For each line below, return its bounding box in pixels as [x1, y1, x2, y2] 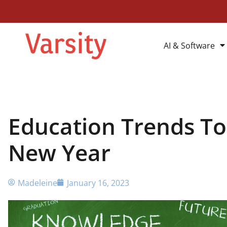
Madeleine [17, 177, 57, 188]
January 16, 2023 [66, 177, 129, 188]
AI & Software [164, 40, 215, 51]
